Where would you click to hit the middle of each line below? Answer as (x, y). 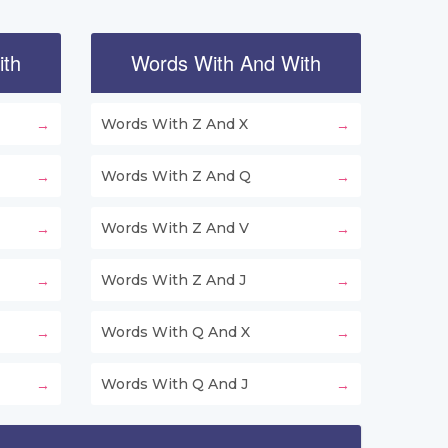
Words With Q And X (175, 332)
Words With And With (226, 63)
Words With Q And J (174, 384)
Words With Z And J (173, 280)
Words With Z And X (174, 124)
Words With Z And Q (176, 176)
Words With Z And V (175, 228)
